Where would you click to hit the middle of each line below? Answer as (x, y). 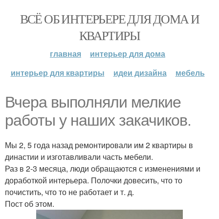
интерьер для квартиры (57, 73)
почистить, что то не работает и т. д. (69, 192)
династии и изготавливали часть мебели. (79, 157)
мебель (190, 73)
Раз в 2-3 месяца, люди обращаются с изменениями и (103, 168)
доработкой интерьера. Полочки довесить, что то (94, 180)
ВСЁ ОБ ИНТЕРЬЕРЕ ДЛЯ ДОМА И (109, 19)
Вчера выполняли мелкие (93, 102)
